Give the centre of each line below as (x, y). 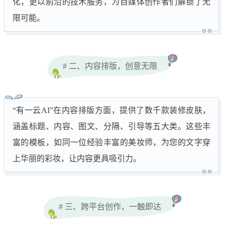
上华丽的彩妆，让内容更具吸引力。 (77, 159)
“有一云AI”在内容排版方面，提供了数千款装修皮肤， (111, 110)
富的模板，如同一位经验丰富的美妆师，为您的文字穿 (111, 143)
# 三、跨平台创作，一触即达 (110, 206)
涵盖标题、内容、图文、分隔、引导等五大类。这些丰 (111, 127)
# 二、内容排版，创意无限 (110, 66)
